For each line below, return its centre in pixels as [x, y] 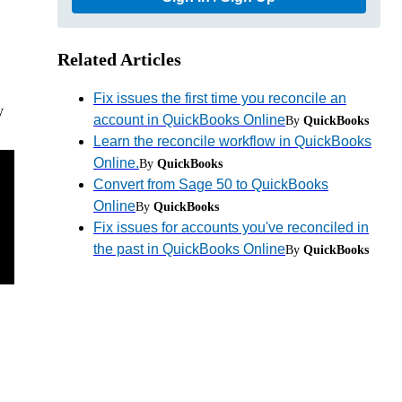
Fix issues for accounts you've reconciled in [231, 227]
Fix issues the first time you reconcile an [220, 98]
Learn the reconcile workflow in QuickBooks [232, 141]
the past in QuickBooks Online [189, 249]
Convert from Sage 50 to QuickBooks [211, 184]
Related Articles [119, 59]
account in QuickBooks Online [189, 119]
